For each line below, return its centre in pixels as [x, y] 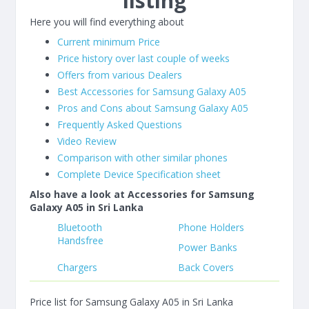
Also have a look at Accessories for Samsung [142, 194]
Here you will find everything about [107, 22]
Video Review [87, 141]
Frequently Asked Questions [120, 124]
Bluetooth [80, 227]
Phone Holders [211, 227]
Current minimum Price [109, 42]
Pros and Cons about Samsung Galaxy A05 [153, 108]
